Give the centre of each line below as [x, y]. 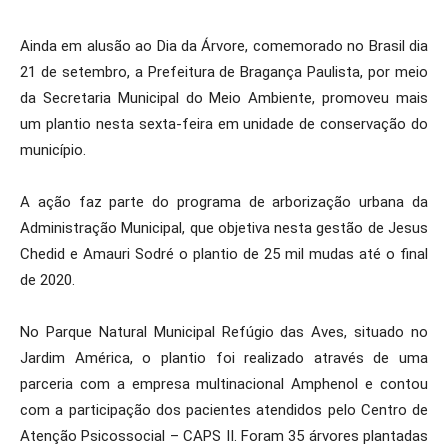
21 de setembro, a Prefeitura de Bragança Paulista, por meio [224, 72]
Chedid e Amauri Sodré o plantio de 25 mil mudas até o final [224, 254]
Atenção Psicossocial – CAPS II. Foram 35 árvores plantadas [224, 436]
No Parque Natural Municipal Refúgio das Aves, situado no [224, 332]
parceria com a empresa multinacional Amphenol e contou [224, 384]
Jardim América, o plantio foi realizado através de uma [224, 358]
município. [53, 150]
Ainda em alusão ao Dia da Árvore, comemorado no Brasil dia [224, 46]
